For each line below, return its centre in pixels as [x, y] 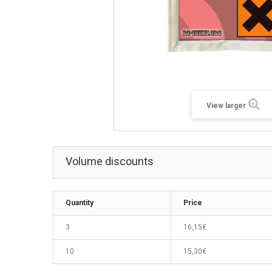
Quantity [80, 202]
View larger [226, 105]
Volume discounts [110, 161]
